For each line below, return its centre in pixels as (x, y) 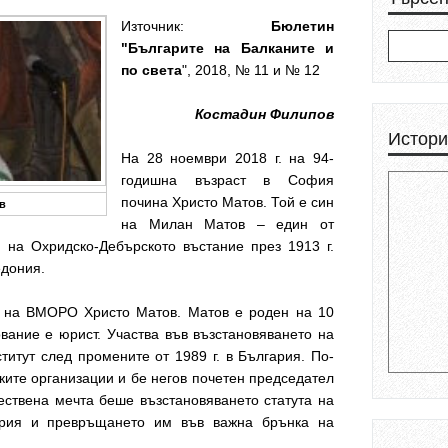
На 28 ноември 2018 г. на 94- (227, 158)
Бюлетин (302, 26)
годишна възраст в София (227, 180)
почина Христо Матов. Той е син (227, 202)
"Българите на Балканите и (227, 48)
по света (151, 70)
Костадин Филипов (264, 114)
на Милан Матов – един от (227, 224)
